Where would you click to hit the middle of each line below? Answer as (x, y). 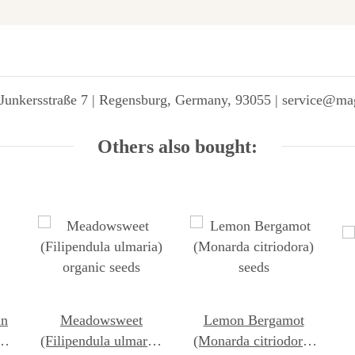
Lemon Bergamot (254, 320)
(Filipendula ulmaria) (101, 340)
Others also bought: (177, 146)
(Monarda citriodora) (254, 340)
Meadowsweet (101, 320)
